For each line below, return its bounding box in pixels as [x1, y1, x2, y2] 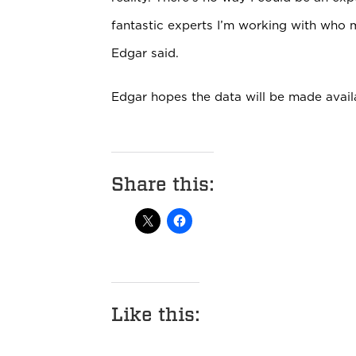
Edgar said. [111, 44, 179, 60]
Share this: [111, 172, 214, 195]
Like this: [111, 302, 199, 326]
